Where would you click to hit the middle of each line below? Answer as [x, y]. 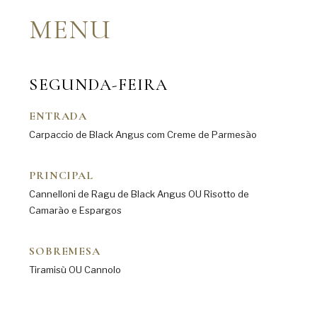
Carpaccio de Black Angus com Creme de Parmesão [143, 134]
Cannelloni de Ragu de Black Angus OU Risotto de [139, 194]
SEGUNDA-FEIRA [99, 85]
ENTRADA [58, 116]
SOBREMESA [65, 251]
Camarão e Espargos [76, 210]
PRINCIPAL [61, 175]
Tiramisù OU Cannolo [75, 270]
